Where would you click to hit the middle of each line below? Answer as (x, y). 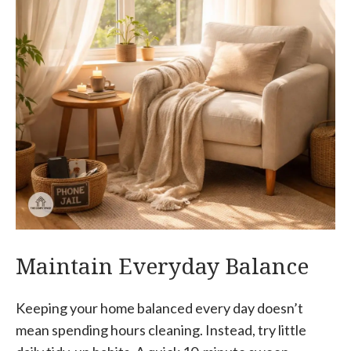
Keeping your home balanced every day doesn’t (159, 308)
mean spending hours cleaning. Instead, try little (161, 329)
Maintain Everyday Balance (162, 265)
